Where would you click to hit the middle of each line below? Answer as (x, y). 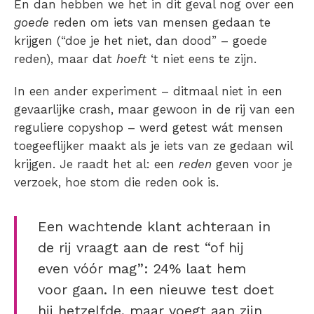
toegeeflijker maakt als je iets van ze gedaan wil (153, 146)
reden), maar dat (65, 59)
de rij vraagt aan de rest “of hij (141, 248)
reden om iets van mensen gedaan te (162, 23)
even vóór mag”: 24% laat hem (142, 269)
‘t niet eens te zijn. (204, 59)
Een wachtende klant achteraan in (154, 227)
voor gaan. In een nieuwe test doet (156, 290)
